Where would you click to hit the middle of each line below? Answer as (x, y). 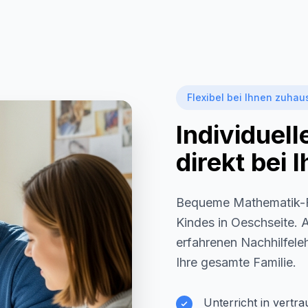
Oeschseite (263, 222)
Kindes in (203, 222)
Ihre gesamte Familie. (236, 262)
